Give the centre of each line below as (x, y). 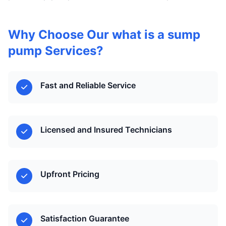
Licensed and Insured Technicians (106, 130)
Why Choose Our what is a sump (104, 35)
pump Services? (56, 51)
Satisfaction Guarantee (85, 218)
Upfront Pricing (70, 174)
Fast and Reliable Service (88, 85)
